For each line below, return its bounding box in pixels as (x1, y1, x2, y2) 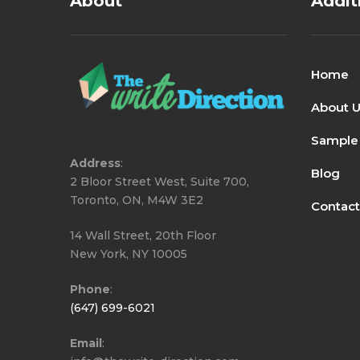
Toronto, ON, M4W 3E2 (70, 193, 203, 208)
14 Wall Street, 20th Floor (70, 228, 216, 243)
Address (70, 156, 121, 171)
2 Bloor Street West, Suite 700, (70, 174, 249, 190)
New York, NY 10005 (70, 247, 187, 262)
